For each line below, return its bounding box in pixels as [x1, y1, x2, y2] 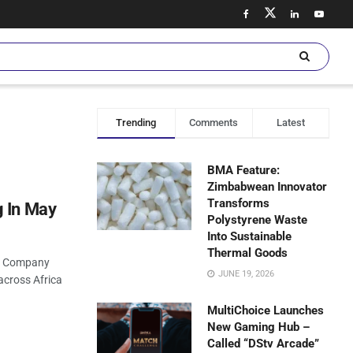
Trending [116, 117, 157, 128]
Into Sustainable [207, 229, 292, 243]
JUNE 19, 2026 [216, 269, 275, 279]
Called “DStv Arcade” [207, 336, 320, 351]
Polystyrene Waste [207, 213, 308, 227]
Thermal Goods [207, 246, 288, 260]
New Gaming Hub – [207, 320, 310, 334]
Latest [276, 117, 305, 128]
